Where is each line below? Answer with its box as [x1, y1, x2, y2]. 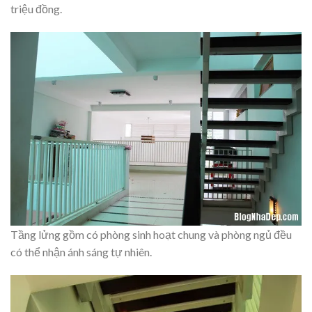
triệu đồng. [10, 1, 62, 15]
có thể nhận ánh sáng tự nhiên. [10, 245, 152, 259]
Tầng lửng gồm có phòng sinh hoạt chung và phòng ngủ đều [10, 228, 292, 242]
